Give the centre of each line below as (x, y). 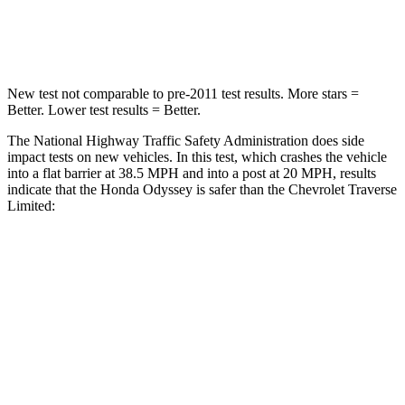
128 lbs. (291, 35)
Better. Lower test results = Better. (104, 109)
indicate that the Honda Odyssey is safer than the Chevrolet (178, 189)
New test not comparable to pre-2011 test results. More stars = (183, 93)
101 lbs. (208, 35)
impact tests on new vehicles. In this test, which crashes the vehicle (197, 156)
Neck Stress (120, 35)
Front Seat (261, 304)
